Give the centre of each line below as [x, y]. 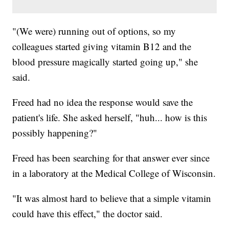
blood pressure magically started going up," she [105, 62]
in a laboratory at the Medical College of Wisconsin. [114, 173]
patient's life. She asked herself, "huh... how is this [110, 118]
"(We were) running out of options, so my [94, 31]
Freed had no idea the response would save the [103, 102]
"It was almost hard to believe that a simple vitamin [112, 198]
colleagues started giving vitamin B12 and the [102, 47]
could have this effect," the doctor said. [88, 214]
